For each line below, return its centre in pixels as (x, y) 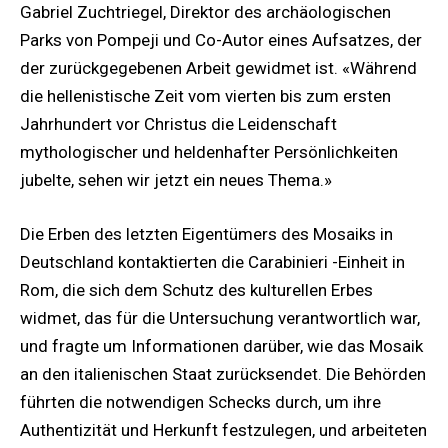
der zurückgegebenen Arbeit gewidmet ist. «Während (218, 67)
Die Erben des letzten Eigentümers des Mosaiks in (206, 233)
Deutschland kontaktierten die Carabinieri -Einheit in (212, 261)
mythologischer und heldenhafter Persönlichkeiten (209, 151)
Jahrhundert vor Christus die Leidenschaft (178, 123)
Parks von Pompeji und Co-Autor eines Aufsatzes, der (221, 39)
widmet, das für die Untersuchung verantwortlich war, (220, 317)
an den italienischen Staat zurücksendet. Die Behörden (223, 373)
